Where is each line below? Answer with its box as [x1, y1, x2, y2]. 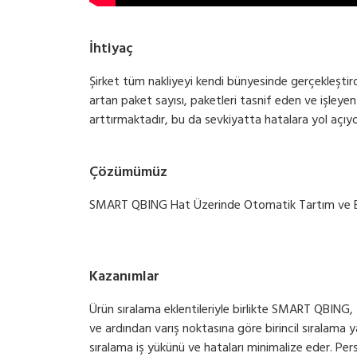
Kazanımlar [89, 265, 159, 288]
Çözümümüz [89, 161, 167, 184]
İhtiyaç [89, 37, 133, 61]
